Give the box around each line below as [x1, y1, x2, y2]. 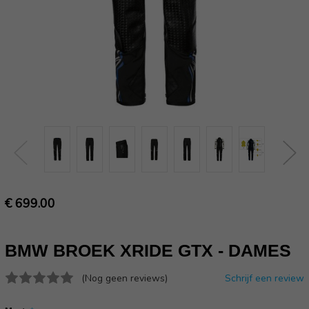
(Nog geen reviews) [81, 272, 168, 285]
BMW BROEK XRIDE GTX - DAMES [5, 241, 291, 261]
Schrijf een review [225, 272, 304, 285]
